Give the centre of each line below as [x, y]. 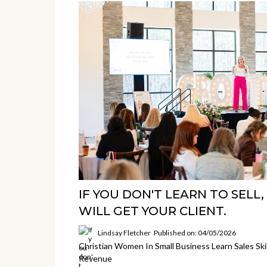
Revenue [95, 259]
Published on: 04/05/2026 [195, 232]
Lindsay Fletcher [124, 232]
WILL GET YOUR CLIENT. [153, 211]
